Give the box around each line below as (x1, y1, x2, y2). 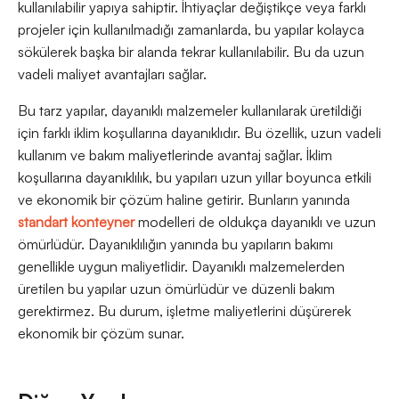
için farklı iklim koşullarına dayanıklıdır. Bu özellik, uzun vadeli (18, 124, 381, 142)
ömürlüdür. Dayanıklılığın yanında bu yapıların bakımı (18, 235, 333, 254)
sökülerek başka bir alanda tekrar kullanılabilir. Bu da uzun (18, 43, 364, 61)
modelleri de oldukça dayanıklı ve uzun (134, 213, 376, 232)
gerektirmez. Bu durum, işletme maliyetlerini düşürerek (18, 302, 351, 321)
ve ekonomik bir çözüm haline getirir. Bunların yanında (18, 191, 350, 209)
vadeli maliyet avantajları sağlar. (18, 65, 207, 84)
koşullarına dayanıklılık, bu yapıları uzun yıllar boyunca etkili (18, 168, 371, 187)
